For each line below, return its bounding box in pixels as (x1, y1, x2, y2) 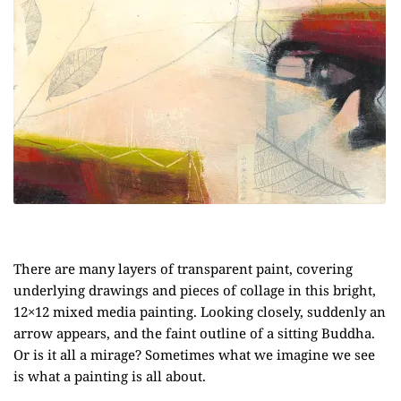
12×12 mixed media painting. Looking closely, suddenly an (13, 303, 386, 321)
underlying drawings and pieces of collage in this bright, (13, 281, 376, 300)
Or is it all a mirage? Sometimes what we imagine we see (13, 346, 375, 364)
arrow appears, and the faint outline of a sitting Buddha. (13, 324, 375, 343)
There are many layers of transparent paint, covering (13, 260, 353, 278)
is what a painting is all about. (13, 367, 206, 386)
